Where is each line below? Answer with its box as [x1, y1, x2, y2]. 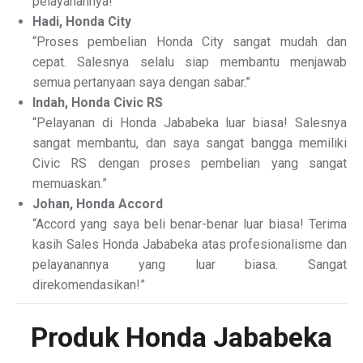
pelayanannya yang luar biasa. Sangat [32, 257, 347, 272]
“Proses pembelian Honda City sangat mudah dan [32, 34, 347, 49]
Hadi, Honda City [32, 14, 131, 29]
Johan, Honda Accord [32, 196, 163, 211]
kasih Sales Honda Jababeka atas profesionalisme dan [32, 237, 347, 252]
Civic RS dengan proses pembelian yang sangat [32, 156, 347, 171]
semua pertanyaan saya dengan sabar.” [32, 75, 250, 90]
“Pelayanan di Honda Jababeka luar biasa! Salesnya [32, 115, 347, 130]
